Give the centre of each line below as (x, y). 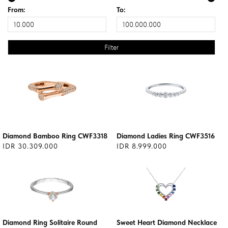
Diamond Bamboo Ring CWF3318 (55, 136)
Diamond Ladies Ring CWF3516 (166, 136)
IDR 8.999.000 (142, 146)
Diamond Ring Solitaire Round (50, 222)
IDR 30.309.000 (30, 146)
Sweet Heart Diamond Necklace (167, 222)
